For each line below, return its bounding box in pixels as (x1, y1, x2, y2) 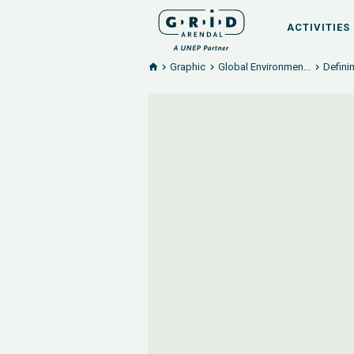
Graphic (170, 61, 205, 73)
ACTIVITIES (287, 21, 350, 33)
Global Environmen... (218, 61, 311, 73)
